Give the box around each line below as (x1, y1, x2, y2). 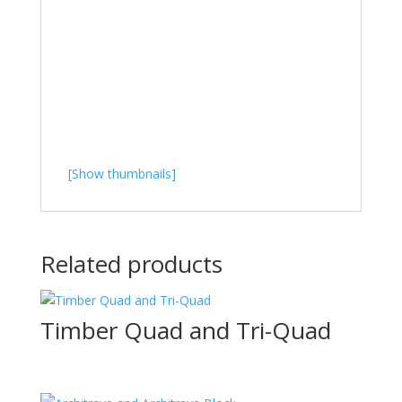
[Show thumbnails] (67, 165, 176, 182)
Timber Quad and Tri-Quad (39, 314, 331, 346)
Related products (39, 248, 223, 280)
